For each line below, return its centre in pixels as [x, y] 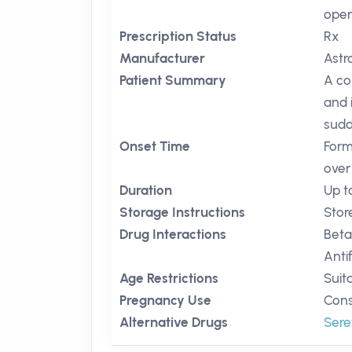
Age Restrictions [169, 278]
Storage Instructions [182, 212]
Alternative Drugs [174, 322]
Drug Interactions [173, 234]
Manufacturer [162, 58]
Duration [146, 190]
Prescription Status [178, 36]
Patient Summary [173, 80]
